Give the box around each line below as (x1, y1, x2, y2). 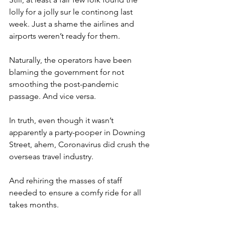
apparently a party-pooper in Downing (9, 128, 147, 138)
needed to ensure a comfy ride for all (9, 188, 143, 198)
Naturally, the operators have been (9, 55, 134, 65)
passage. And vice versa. (9, 91, 96, 101)
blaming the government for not (9, 67, 126, 77)
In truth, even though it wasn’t (9, 116, 116, 126)
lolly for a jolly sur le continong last (9, 7, 135, 17)
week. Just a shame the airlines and (9, 19, 136, 29)
